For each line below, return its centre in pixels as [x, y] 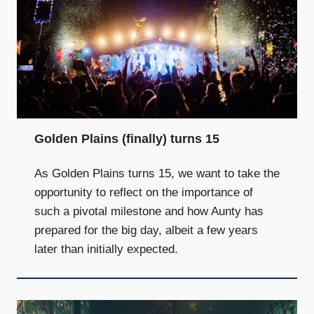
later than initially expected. [106, 250]
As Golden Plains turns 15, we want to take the [157, 174]
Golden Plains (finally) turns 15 [127, 139]
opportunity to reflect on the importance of [144, 193]
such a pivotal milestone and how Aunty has [149, 212]
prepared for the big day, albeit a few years [146, 231]
